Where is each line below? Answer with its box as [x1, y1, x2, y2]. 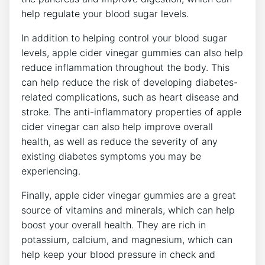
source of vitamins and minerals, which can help [21, 203, 235, 216]
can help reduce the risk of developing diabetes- [21, 76, 238, 88]
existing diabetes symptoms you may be [21, 150, 201, 162]
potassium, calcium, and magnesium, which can [21, 233, 232, 245]
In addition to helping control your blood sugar [21, 31, 227, 44]
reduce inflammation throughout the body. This [21, 61, 230, 73]
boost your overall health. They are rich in [21, 218, 206, 231]
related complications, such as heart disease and [21, 91, 239, 103]
